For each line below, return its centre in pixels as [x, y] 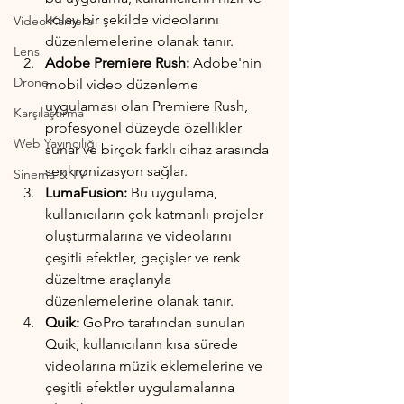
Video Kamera [53, 21]
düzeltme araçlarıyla [110, 279]
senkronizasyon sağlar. [116, 171]
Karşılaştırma [49, 113]
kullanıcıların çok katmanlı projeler [156, 214]
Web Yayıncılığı [55, 143]
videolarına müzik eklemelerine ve [156, 366]
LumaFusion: [88, 193]
